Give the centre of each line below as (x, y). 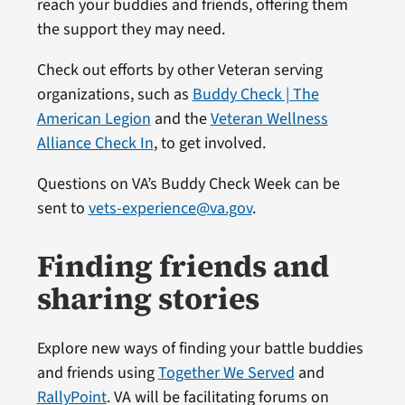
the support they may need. (131, 29)
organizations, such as (114, 94)
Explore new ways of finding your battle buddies (200, 348)
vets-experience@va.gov (170, 208)
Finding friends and (183, 265)
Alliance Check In (95, 143)
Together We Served (226, 372)
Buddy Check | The (255, 94)
